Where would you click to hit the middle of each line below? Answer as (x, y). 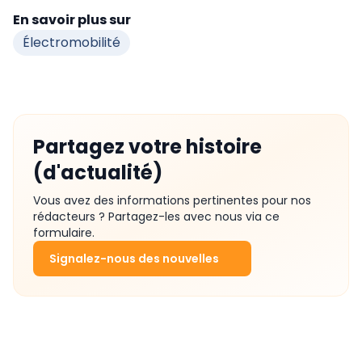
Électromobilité (72, 43)
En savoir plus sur (72, 20)
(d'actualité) (98, 173)
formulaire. (64, 233)
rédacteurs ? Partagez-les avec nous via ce (156, 217)
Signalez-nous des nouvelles (134, 259)
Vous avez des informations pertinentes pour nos (172, 201)
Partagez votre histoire (147, 147)
